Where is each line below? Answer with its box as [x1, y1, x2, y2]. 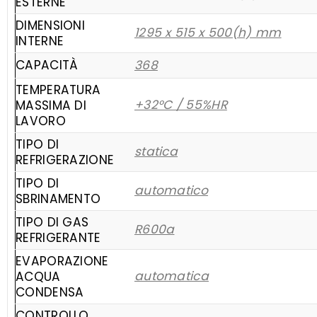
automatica [134, 267, 209, 284]
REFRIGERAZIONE [16, 151, 115, 168]
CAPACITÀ [16, 57, 79, 74]
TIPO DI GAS [16, 214, 89, 231]
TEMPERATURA [16, 81, 101, 98]
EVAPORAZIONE [16, 253, 109, 270]
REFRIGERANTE [16, 229, 101, 246]
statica [134, 143, 178, 160]
